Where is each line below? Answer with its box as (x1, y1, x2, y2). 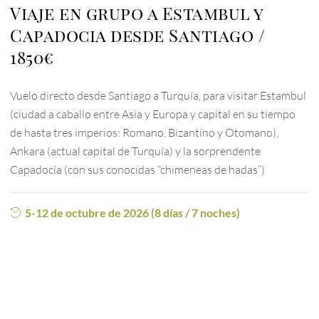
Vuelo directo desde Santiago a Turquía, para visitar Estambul (10, 88, 307, 103)
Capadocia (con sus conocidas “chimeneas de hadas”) (10, 162, 266, 177)
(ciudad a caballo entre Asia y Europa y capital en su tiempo (10, 107, 296, 122)
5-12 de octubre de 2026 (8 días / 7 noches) (25, 206, 241, 220)
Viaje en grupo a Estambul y (10, 1, 263, 25)
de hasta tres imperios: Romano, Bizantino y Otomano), (10, 125, 279, 140)
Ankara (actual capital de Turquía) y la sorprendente (10, 144, 261, 159)
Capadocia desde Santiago (10, 23, 254, 47)
